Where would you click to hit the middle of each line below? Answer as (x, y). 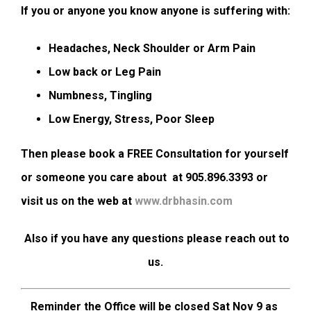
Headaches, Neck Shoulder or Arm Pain (152, 49)
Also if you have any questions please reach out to (155, 239)
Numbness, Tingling (100, 96)
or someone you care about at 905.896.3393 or (144, 178)
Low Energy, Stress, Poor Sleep (132, 119)
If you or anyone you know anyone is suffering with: (155, 11)
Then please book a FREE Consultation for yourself (155, 154)
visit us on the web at (78, 201)
